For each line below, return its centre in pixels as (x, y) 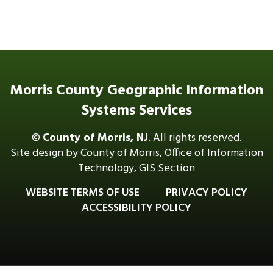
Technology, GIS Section (136, 168)
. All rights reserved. (195, 138)
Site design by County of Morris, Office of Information (136, 153)
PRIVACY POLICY (207, 193)
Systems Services (136, 111)
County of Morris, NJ (95, 138)
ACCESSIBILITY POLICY (136, 208)
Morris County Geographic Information (136, 91)
